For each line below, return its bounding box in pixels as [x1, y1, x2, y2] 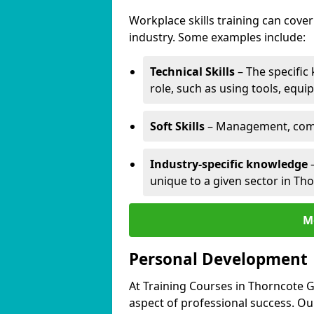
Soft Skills [150, 118, 205, 134]
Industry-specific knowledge [150, 156, 308, 172]
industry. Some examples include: [129, 29, 306, 45]
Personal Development [129, 248, 308, 270]
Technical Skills [150, 64, 235, 79]
